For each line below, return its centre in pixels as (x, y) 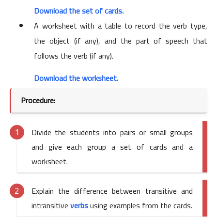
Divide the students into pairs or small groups (112, 132)
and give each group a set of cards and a (112, 147)
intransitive (51, 206)
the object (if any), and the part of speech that (121, 41)
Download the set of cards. (79, 11)
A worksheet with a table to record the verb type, (121, 26)
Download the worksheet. (76, 78)
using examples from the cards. (141, 206)
